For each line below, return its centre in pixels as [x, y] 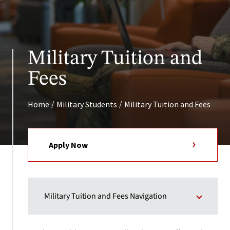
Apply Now [68, 145]
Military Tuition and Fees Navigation [106, 196]
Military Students [87, 104]
